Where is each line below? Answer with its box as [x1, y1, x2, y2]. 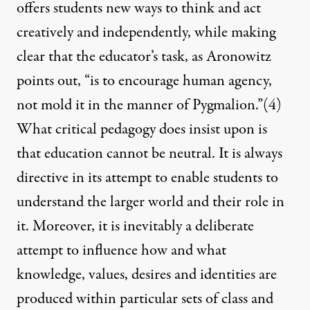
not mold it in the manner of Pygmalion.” [17, 94, 263, 117]
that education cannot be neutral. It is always [17, 143, 282, 165]
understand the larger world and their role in [17, 191, 284, 214]
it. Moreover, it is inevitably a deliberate [17, 215, 254, 238]
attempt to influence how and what [17, 239, 226, 262]
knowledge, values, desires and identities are [17, 264, 277, 286]
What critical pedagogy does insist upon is [17, 118, 267, 141]
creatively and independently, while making [17, 21, 275, 44]
